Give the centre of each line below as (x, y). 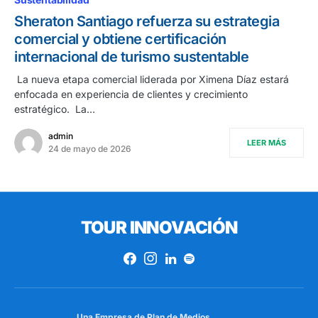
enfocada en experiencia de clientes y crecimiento (131, 94)
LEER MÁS (267, 143)
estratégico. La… (55, 109)
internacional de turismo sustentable (131, 57)
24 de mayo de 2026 (90, 149)
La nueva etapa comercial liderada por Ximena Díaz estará (153, 79)
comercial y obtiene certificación (120, 39)
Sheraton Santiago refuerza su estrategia (147, 22)
